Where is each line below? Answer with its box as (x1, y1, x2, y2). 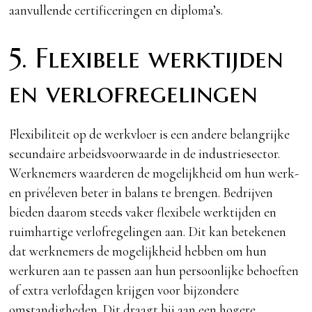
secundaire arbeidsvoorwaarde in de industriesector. (9, 145, 281, 162)
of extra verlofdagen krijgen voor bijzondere (9, 281, 240, 298)
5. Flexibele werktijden (9, 40, 284, 75)
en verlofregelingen (9, 75, 258, 110)
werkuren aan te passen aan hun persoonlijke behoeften (9, 262, 299, 279)
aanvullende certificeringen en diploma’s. (9, 1, 224, 18)
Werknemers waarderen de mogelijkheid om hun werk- (9, 164, 299, 181)
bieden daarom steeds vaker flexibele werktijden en (9, 203, 277, 220)
